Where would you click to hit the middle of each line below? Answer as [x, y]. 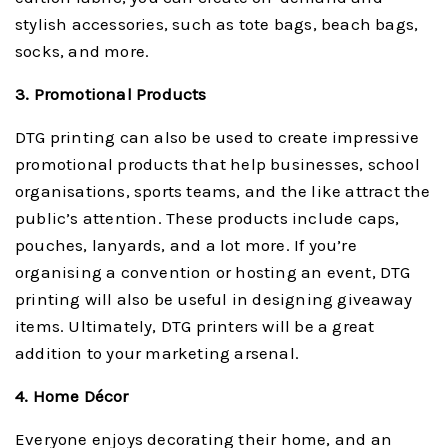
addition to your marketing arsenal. [157, 352]
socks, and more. [82, 50]
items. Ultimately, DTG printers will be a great [195, 325]
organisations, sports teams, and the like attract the [223, 190]
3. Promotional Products [111, 93]
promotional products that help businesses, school [217, 163]
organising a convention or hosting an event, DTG [213, 271]
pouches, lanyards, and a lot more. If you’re [186, 244]
